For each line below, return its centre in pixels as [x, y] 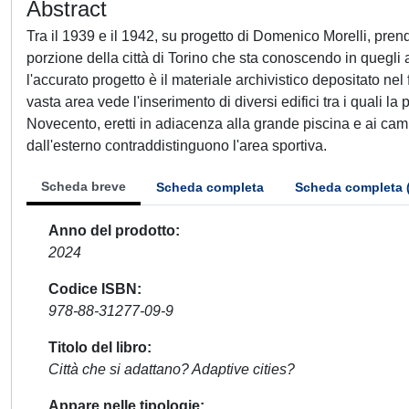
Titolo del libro [98, 347]
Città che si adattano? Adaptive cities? [172, 369]
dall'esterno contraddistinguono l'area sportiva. [177, 146]
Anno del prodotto [112, 231]
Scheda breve [84, 186]
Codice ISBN [93, 289]
